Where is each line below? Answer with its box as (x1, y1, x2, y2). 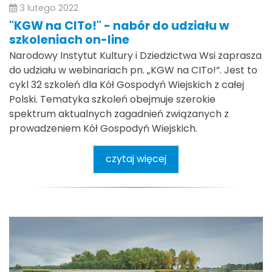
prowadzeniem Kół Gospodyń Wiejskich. (9, 121, 197, 135)
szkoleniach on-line (9, 31, 129, 48)
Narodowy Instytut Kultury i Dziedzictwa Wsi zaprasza (9, 48, 262, 63)
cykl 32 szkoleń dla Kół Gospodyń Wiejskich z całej (9, 77, 244, 92)
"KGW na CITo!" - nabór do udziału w (9, 17, 229, 34)
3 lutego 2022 (20, 2, 78, 15)
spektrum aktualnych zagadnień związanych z (9, 106, 229, 121)
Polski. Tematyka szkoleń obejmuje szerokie (9, 92, 216, 106)
